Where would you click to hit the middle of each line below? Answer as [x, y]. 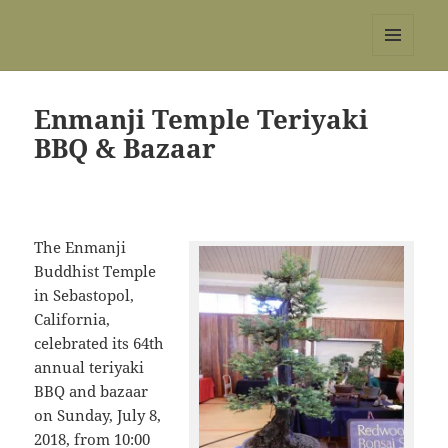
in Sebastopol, [84, 295]
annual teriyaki [89, 367]
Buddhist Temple [95, 271]
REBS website [108, 28]
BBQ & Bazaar [125, 148]
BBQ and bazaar [91, 391]
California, [72, 319]
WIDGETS [400, 97]
